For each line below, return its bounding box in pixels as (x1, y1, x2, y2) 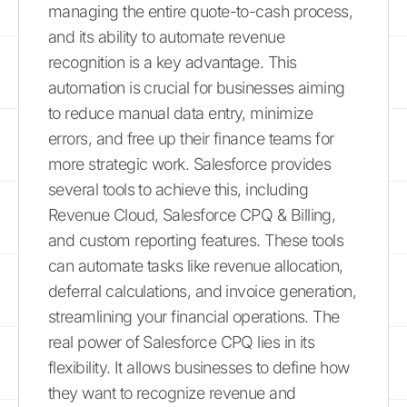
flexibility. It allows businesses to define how (48, 357, 350, 377)
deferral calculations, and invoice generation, (48, 281, 357, 301)
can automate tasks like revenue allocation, (48, 255, 343, 275)
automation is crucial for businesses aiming (48, 77, 345, 97)
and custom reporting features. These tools (48, 230, 344, 250)
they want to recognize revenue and (48, 382, 296, 402)
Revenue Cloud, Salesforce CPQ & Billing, (48, 204, 336, 224)
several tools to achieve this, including (48, 179, 309, 199)
